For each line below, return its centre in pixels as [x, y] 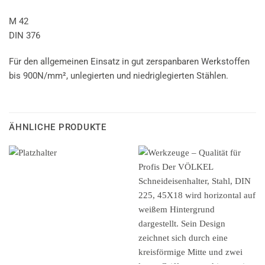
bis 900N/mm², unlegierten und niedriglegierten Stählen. [119, 75]
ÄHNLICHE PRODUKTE [58, 127]
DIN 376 [25, 36]
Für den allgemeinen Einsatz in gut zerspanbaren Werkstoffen [129, 61]
